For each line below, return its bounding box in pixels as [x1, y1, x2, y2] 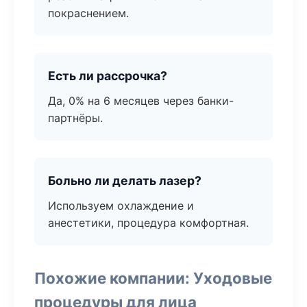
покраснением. [48, 6, 129, 20]
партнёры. [48, 111, 103, 125]
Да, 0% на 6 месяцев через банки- [48, 94, 234, 108]
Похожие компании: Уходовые [34, 269, 272, 287]
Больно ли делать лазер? [48, 173, 201, 188]
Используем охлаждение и [48, 199, 194, 212]
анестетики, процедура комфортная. [48, 216, 249, 230]
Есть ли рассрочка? [48, 69, 167, 83]
